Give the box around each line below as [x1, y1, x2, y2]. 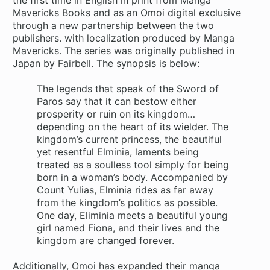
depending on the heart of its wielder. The [37, 121, 229, 133]
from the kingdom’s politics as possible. [37, 196, 218, 209]
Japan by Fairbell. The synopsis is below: [13, 57, 200, 69]
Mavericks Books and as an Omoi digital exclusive [13, 6, 242, 19]
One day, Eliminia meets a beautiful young [37, 209, 228, 222]
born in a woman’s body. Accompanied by [37, 171, 228, 184]
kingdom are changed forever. [37, 234, 175, 247]
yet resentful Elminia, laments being [37, 146, 199, 159]
